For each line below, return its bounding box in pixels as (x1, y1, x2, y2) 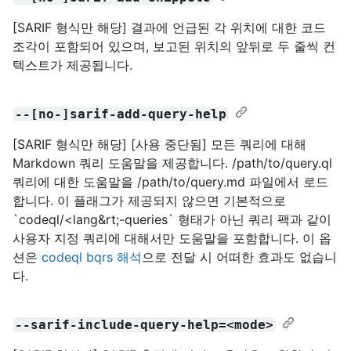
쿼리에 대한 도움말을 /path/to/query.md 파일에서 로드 (13, 173, 328, 190)
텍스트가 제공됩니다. (13, 56, 132, 73)
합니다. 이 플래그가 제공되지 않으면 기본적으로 (13, 192, 286, 208)
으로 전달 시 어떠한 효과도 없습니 (142, 248, 337, 265)
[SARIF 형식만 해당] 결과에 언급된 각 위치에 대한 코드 (13, 19, 326, 35)
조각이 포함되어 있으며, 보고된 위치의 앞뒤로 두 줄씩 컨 (13, 38, 335, 54)
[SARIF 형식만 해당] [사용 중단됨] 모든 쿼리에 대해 (13, 136, 306, 152)
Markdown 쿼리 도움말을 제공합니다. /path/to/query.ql (13, 154, 332, 171)
